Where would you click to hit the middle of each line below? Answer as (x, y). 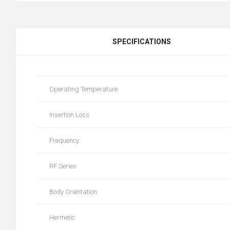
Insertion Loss (69, 114)
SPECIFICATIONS (141, 41)
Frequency (64, 140)
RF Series (63, 166)
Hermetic (62, 217)
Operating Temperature (83, 89)
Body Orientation (73, 191)
